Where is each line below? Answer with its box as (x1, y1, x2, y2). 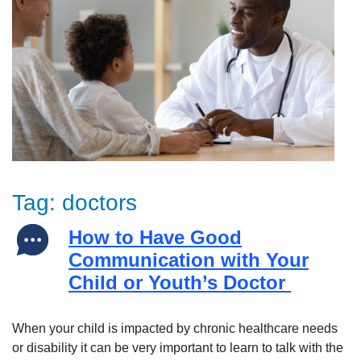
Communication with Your (68, 249, 309, 271)
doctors (62, 189, 137, 215)
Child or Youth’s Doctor (68, 272, 291, 293)
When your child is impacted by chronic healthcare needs (12, 322, 338, 335)
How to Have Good (68, 226, 242, 248)
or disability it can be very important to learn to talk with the (12, 341, 343, 355)
